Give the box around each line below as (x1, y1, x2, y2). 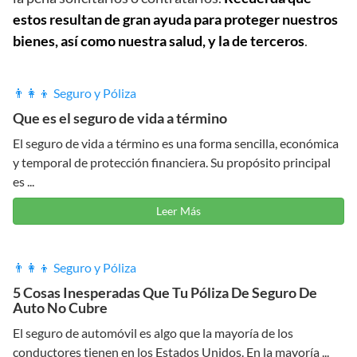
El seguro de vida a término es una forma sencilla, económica (13, 135, 339, 151)
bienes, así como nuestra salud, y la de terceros (13, 32, 304, 49)
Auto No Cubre (13, 299, 108, 316)
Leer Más (156, 204, 201, 218)
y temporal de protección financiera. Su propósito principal (13, 155, 331, 170)
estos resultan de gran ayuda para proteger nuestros (13, 10, 338, 28)
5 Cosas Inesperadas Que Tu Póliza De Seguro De (13, 284, 317, 301)
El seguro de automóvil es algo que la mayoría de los (13, 325, 293, 340)
